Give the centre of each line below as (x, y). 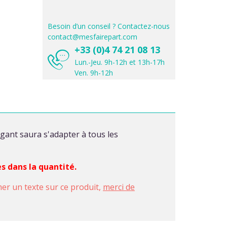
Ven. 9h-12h (93, 72)
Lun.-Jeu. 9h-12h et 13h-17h (119, 62)
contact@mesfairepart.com (92, 36)
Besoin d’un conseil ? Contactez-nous (108, 26)
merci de (119, 187)
